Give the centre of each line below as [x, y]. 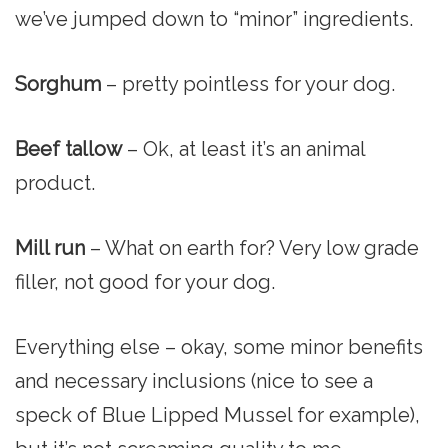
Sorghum [58, 83]
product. [55, 182]
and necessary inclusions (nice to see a [194, 380]
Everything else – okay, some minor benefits [219, 346]
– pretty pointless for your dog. [248, 83]
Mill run [50, 247]
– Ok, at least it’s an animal [243, 148]
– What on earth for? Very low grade [252, 247]
